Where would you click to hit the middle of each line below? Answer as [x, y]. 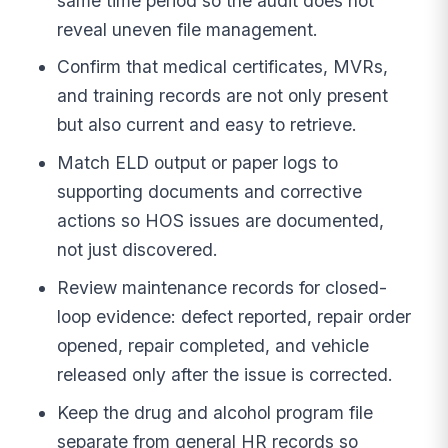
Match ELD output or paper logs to [198, 163]
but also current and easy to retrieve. [207, 125]
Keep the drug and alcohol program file [215, 412]
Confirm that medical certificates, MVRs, [223, 67]
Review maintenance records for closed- [222, 287]
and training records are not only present [223, 96]
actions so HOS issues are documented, [221, 221]
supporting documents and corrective [210, 192]
